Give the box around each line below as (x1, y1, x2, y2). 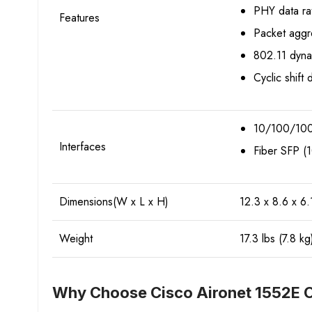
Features (58, 9, 100, 26)
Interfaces (58, 138, 106, 155)
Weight (58, 230, 93, 247)
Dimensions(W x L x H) (58, 193, 169, 210)
